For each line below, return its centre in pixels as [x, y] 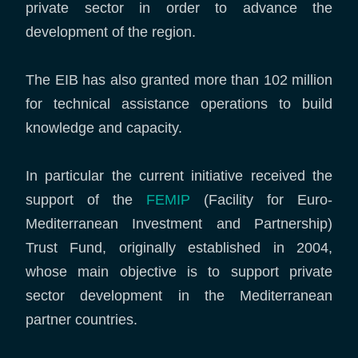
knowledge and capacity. [104, 128]
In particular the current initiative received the [179, 176]
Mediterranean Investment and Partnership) [179, 224]
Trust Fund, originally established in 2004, [179, 248]
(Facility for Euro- [261, 200]
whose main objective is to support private [179, 272]
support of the [86, 200]
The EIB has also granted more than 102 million [179, 80]
